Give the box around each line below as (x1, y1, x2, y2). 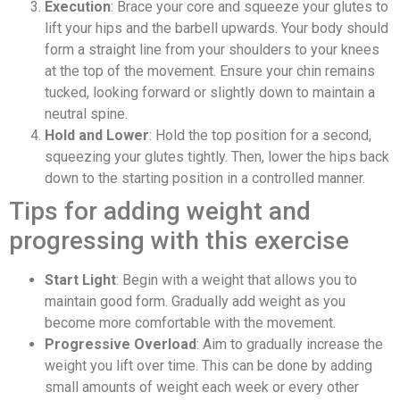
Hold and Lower (45, 126, 149, 144)
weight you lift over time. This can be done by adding (45, 356, 372, 374)
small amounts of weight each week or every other (45, 378, 359, 396)
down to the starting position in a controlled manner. (45, 169, 365, 187)
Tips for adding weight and (9, 196, 311, 226)
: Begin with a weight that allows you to (116, 271, 357, 288)
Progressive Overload (45, 335, 196, 353)
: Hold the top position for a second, (149, 126, 371, 144)
